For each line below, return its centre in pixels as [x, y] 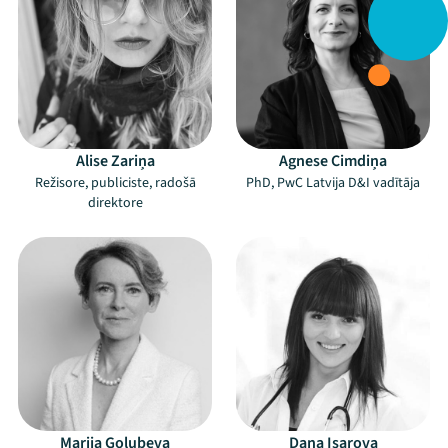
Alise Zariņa [115, 161]
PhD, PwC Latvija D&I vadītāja [333, 183]
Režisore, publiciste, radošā [115, 183]
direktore [115, 203]
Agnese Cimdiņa [333, 161]
